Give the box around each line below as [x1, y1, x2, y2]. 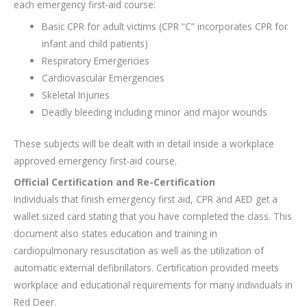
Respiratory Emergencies [42, 54, 150, 68]
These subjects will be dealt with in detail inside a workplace [14, 136, 274, 150]
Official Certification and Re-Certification [14, 175, 215, 189]
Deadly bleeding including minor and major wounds [42, 106, 268, 119]
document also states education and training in [14, 227, 217, 241]
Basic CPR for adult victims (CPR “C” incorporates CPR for [42, 20, 288, 34]
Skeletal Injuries [42, 88, 110, 102]
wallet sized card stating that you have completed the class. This [14, 210, 292, 223]
